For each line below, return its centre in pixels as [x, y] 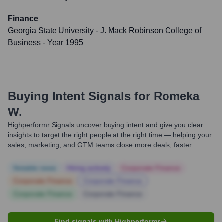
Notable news [35, 168]
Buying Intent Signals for [79, 96]
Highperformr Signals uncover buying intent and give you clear [106, 125]
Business [24, 42]
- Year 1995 [62, 42]
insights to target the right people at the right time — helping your [110, 135]
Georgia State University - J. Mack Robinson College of [105, 30]
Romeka [176, 96]
